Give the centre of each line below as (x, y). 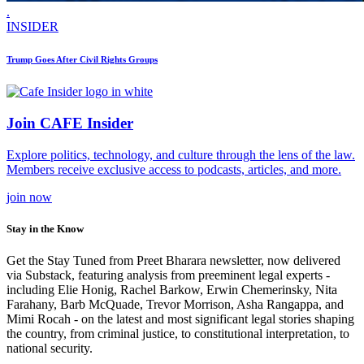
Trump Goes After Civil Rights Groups (82, 60)
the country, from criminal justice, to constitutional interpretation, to (178, 333)
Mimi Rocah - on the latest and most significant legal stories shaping (180, 318)
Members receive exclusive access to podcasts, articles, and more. (174, 169)
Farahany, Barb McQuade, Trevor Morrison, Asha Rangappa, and (175, 304)
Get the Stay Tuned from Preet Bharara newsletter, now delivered (173, 260)
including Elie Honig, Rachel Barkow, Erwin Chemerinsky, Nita (172, 289)
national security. (50, 348)
